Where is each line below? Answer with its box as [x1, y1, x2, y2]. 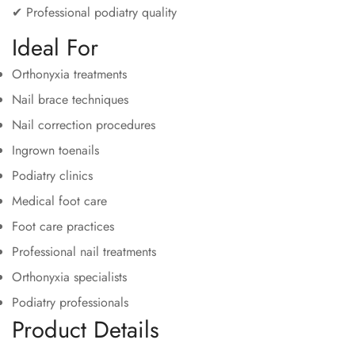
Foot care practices [12, 217, 114, 236]
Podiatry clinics [12, 166, 93, 185]
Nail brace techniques [12, 90, 128, 109]
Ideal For [12, 31, 98, 65]
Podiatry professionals [12, 293, 128, 312]
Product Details [12, 313, 159, 347]
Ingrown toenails [12, 141, 99, 160]
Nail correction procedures [12, 116, 155, 135]
